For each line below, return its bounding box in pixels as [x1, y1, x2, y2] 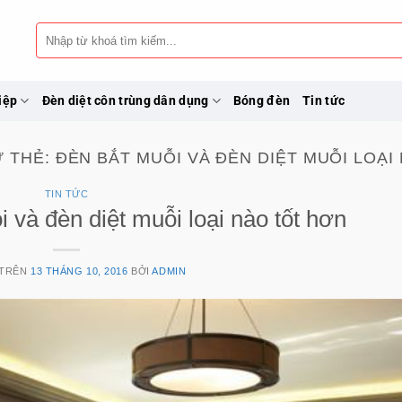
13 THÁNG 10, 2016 [31, 265, 128, 276]
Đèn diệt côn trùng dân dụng [41, 92, 209, 109]
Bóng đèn [232, 92, 291, 109]
